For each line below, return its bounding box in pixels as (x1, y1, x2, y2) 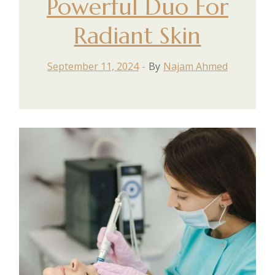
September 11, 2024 (47, 59, 139, 73)
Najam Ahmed (163, 59, 228, 73)
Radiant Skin (74, 20, 201, 50)
